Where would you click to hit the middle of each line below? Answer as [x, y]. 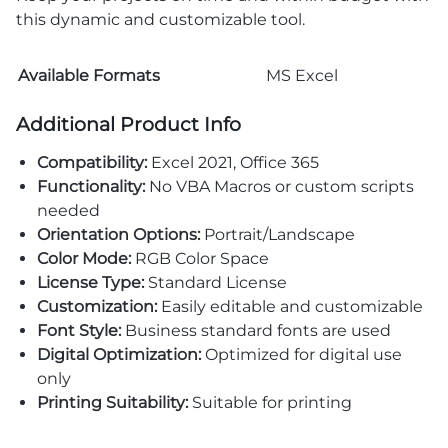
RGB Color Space [199, 259]
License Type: [90, 283]
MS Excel [302, 75]
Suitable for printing [269, 403]
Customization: [96, 307]
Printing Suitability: [112, 403]
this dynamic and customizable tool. [160, 19]
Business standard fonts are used [255, 331]
